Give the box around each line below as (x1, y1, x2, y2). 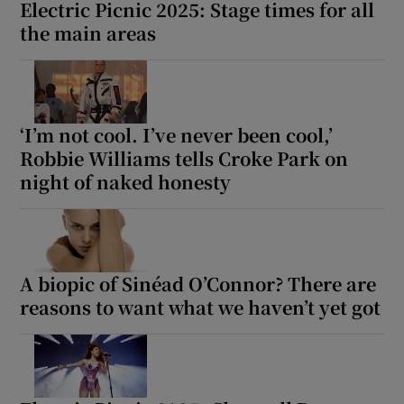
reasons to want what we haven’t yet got (20, 293, 381, 320)
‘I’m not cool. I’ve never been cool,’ (20, 121, 334, 148)
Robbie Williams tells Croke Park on (20, 144, 349, 171)
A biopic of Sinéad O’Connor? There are (20, 270, 377, 297)
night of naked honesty (20, 168, 232, 195)
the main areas (20, 19, 157, 46)
